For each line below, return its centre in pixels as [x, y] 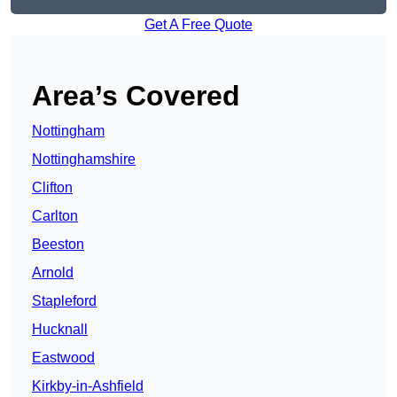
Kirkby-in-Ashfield [88, 386]
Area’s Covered [136, 96]
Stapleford [64, 301]
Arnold [53, 273]
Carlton [55, 216]
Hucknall [60, 330]
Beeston [58, 245]
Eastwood [63, 358]
